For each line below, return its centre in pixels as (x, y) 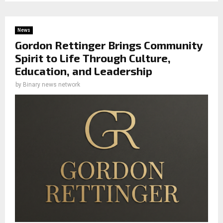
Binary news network (52, 84)
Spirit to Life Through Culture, (93, 57)
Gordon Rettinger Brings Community (109, 45)
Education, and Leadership (84, 70)
